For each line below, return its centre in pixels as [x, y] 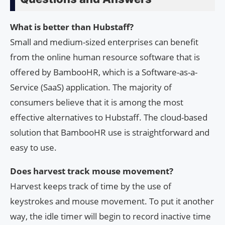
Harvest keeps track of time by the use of [91, 186]
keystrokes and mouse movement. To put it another [112, 201]
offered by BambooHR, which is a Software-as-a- [104, 72]
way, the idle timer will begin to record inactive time [110, 216]
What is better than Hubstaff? [72, 27]
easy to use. [33, 147]
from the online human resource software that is [105, 57]
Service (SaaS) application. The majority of [91, 87]
